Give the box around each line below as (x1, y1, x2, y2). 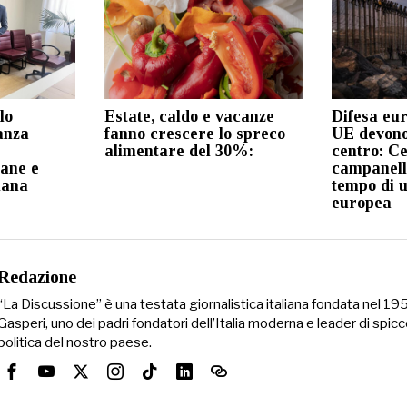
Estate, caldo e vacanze (104, 106, 274, 125)
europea (332, 193, 392, 212)
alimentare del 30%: (104, 141, 253, 160)
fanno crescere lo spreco (104, 124, 285, 143)
